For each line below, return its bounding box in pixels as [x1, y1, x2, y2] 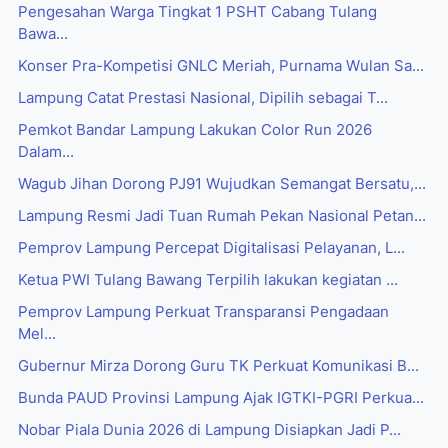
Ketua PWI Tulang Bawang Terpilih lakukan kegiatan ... [18, 271, 398, 290]
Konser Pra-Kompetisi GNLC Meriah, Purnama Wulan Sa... [18, 57, 424, 76]
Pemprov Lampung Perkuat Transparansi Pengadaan [18, 303, 389, 322]
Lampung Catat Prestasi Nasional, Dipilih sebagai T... [18, 89, 388, 108]
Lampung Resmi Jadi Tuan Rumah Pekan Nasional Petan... [18, 207, 426, 226]
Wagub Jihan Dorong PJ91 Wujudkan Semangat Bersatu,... [18, 175, 426, 194]
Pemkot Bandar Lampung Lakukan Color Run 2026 [18, 121, 372, 140]
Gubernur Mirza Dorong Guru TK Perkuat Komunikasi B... [18, 357, 419, 376]
